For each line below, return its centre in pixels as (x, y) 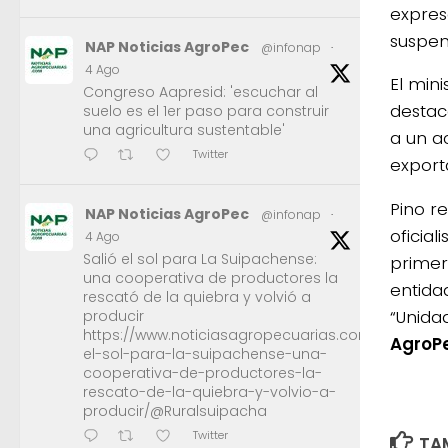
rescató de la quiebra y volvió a (197, 297)
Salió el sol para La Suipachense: (200, 259)
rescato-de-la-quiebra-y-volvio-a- (209, 392)
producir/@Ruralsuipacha (175, 411)
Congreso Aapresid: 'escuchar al (200, 92)
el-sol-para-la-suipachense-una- (205, 354)
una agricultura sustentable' (184, 130)
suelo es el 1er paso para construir (206, 111)
